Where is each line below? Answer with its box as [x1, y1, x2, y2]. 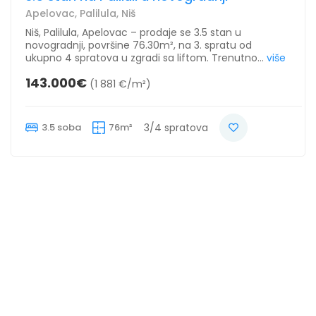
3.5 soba [42, 120, 81, 134]
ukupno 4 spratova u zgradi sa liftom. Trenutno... [25, 50, 264, 65]
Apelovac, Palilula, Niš [25, 6, 135, 20]
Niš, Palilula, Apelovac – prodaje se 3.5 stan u [25, 25, 241, 39]
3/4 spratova [144, 120, 208, 135]
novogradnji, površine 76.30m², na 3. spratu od [25, 37, 252, 52]
